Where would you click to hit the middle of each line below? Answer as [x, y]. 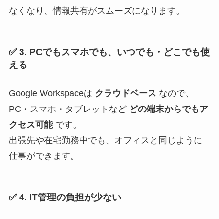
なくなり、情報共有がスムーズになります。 [97, 11]
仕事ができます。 [44, 156]
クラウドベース [125, 93]
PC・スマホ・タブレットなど [69, 109]
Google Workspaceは [52, 93]
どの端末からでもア [168, 109]
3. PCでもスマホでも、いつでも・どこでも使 [114, 52]
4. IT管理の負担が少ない [70, 197]
